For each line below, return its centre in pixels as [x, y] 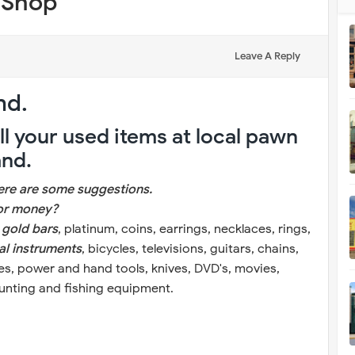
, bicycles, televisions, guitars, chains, [190, 249]
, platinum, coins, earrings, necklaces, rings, [184, 229]
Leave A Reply [267, 56]
